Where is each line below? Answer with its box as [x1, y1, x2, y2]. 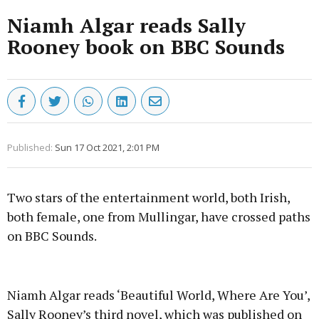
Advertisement [136, 266, 183, 275]
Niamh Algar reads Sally [7, 12, 246, 39]
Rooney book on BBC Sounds [7, 33, 285, 61]
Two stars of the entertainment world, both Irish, [7, 189, 290, 206]
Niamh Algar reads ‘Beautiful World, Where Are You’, [7, 286, 310, 304]
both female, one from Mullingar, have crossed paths [7, 208, 310, 226]
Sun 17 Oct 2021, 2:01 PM [55, 141, 159, 155]
